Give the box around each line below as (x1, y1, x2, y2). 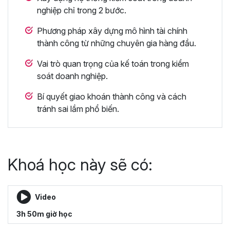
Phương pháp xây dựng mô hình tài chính (37, 25, 187, 36)
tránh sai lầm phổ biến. (37, 103, 119, 114)
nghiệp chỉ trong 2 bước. (37, 5, 126, 15)
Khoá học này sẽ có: (8, 154, 152, 175)
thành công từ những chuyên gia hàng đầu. (37, 37, 196, 48)
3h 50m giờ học (16, 209, 72, 218)
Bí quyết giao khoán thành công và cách (37, 91, 186, 102)
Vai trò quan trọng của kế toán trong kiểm (37, 58, 189, 69)
